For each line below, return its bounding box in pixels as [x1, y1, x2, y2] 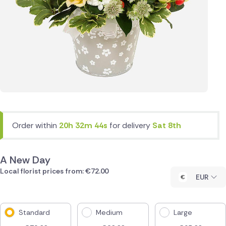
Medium [96, 207, 123, 217]
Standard [19, 207, 50, 217]
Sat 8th [152, 120, 181, 131]
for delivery [109, 120, 152, 131]
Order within [12, 120, 59, 131]
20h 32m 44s [59, 120, 109, 131]
